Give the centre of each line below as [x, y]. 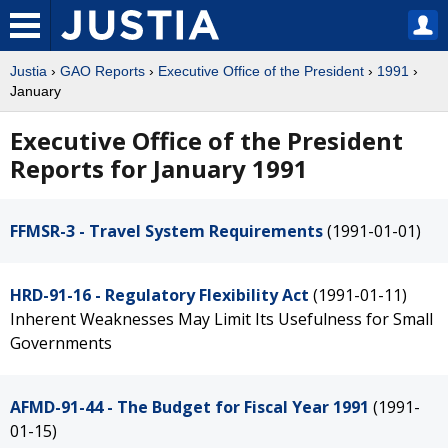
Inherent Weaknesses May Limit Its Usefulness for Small [221, 319]
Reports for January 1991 [159, 168]
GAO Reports [102, 71]
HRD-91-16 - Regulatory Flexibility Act [159, 295]
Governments [61, 343]
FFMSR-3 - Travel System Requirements [166, 231]
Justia [28, 71]
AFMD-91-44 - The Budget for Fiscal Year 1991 [189, 407]
